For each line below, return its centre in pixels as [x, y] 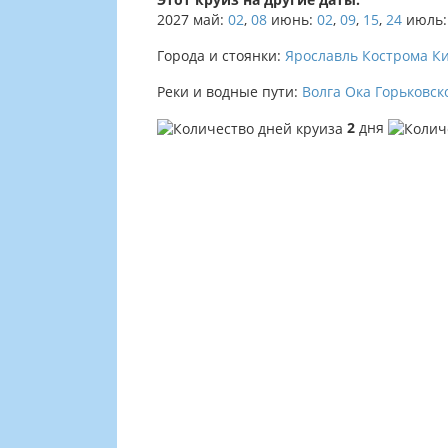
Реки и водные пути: [229, 91]
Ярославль [321, 55]
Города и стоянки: [221, 55]
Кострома [395, 55]
